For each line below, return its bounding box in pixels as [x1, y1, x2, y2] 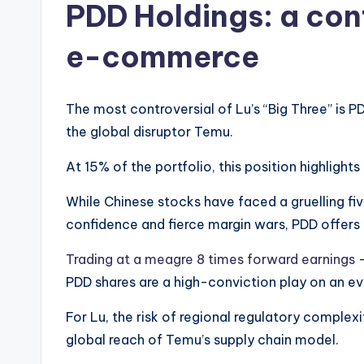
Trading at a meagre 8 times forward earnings [66, 251, 355, 268]
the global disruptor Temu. [66, 123, 233, 141]
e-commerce [66, 38, 259, 76]
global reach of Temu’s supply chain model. [66, 331, 339, 349]
